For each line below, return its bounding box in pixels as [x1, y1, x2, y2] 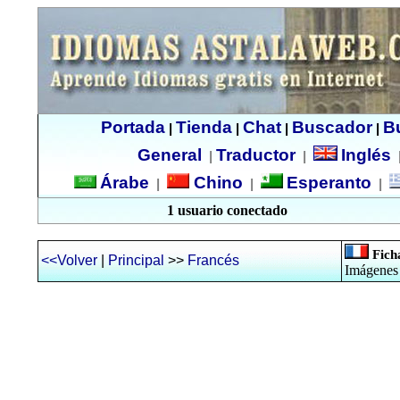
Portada [100, 118, 165, 137]
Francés [187, 253, 239, 268]
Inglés [341, 146, 391, 164]
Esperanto [286, 173, 371, 192]
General [137, 146, 202, 164]
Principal [108, 253, 164, 268]
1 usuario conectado [167, 203, 287, 218]
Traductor [216, 146, 296, 164]
